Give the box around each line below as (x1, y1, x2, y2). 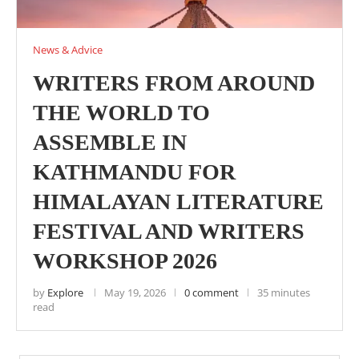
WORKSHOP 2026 (33, 248, 217, 273)
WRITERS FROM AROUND (33, 71, 315, 95)
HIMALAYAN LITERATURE (33, 189, 324, 214)
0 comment (184, 285, 239, 300)
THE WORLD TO (33, 100, 210, 125)
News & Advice (33, 42, 103, 57)
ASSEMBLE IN (33, 130, 187, 155)
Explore (47, 285, 83, 300)
